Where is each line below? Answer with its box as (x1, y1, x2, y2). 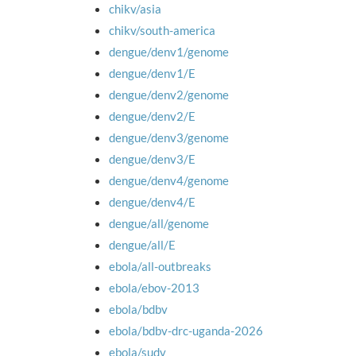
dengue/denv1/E (109, 66, 195, 80)
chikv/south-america (109, 23, 215, 37)
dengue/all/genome (109, 216, 209, 230)
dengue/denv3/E (109, 152, 195, 166)
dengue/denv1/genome (109, 44, 229, 59)
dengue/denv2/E (109, 109, 195, 123)
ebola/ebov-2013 (109, 281, 199, 295)
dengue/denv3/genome (109, 130, 229, 145)
